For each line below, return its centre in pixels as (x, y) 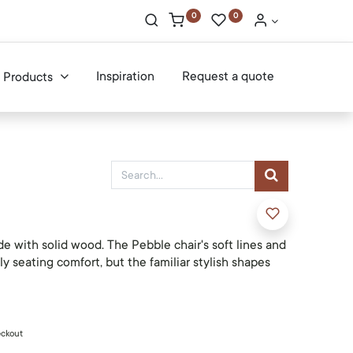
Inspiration (125, 76)
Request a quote (228, 76)
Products (28, 77)
